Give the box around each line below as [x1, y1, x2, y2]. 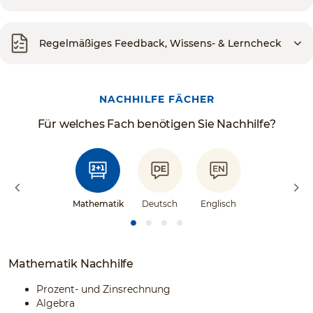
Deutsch [142, 198, 177, 209]
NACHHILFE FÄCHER [99, 93, 214, 105]
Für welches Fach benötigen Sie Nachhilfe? [37, 117, 276, 131]
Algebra [36, 297, 75, 310]
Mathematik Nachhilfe [8, 257, 133, 270]
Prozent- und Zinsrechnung [36, 283, 170, 296]
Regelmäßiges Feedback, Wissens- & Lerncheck [39, 37, 282, 50]
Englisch [201, 198, 236, 209]
